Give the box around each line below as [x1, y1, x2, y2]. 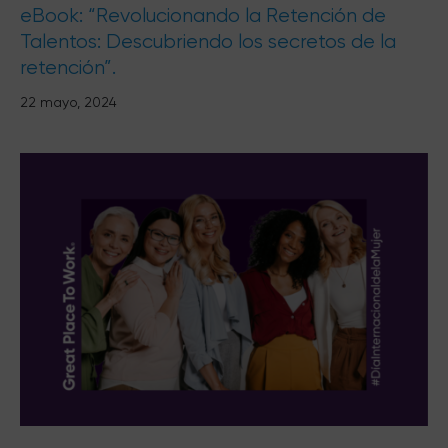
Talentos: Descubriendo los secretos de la [20, 29, 396, 53]
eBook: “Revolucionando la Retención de [20, 3, 386, 27]
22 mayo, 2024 [20, 93, 117, 110]
